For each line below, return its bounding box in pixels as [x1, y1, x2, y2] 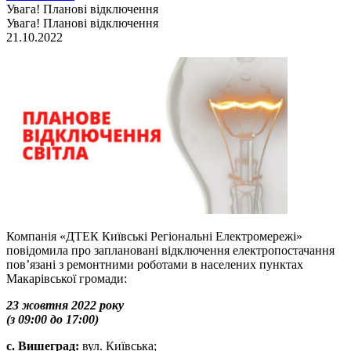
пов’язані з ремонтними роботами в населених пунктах [6, 258, 303, 271]
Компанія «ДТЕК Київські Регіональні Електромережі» [6, 230, 302, 243]
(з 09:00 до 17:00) [6, 313, 99, 326]
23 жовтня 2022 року [6, 299, 124, 312]
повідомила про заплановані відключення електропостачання [6, 244, 335, 257]
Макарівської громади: [6, 272, 127, 285]
